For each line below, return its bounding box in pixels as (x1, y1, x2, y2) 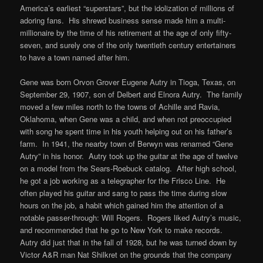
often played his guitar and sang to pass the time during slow (20, 187, 227, 199)
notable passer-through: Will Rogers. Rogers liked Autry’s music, (20, 212, 242, 224)
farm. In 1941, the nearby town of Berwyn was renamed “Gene (20, 138, 234, 150)
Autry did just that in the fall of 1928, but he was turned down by (20, 237, 238, 248)
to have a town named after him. (20, 51, 130, 63)
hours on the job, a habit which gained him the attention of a (20, 200, 224, 211)
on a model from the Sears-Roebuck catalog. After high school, (20, 163, 237, 174)
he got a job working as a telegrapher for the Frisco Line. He (20, 175, 226, 187)
